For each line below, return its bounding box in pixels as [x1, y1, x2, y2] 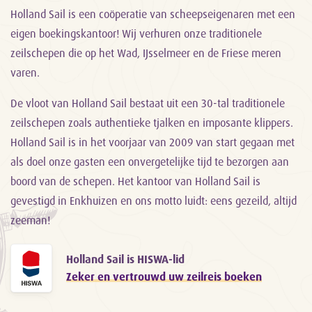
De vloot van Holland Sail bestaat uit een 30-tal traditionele [10, 96, 285, 111]
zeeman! [10, 213, 50, 228]
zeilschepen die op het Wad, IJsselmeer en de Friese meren [10, 46, 281, 61]
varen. [10, 65, 40, 80]
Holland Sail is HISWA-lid [66, 252, 185, 267]
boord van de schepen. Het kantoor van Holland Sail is [10, 174, 260, 189]
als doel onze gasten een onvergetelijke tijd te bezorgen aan [10, 155, 289, 169]
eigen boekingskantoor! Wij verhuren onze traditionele [10, 26, 262, 41]
